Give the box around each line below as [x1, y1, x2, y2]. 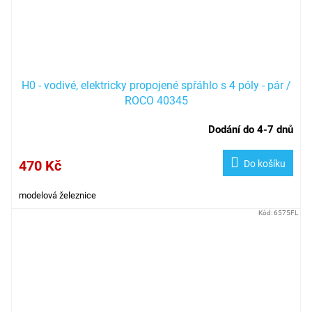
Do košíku [244, 158, 286, 170]
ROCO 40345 [124, 94, 188, 108]
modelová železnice [19, 190, 96, 201]
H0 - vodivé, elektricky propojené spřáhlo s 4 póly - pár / [21, 79, 291, 93]
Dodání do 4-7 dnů [208, 123, 293, 136]
